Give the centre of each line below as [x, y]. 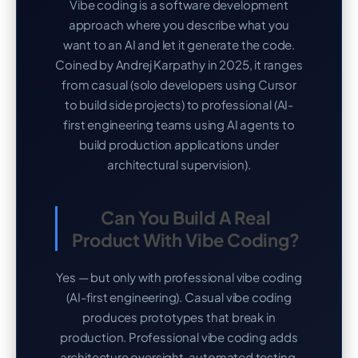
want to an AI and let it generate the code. [179, 44]
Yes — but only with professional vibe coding [179, 277]
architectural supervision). [179, 164]
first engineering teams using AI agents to [179, 124]
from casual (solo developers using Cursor [179, 84]
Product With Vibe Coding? [186, 240]
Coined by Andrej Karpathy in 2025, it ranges [179, 64]
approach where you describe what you [179, 24]
